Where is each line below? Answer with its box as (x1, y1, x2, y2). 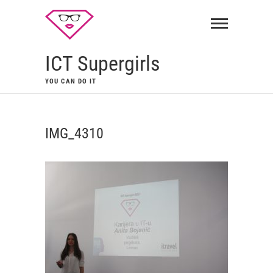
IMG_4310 (45, 125, 104, 142)
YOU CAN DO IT (45, 77, 97, 85)
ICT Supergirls (45, 51, 160, 76)
